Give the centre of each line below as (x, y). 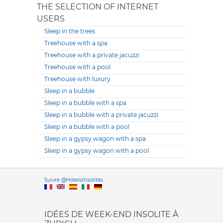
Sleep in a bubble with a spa (85, 103)
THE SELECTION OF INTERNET (98, 7)
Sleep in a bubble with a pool (87, 127)
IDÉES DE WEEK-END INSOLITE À (111, 215)
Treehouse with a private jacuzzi (92, 55)
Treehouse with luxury (77, 79)
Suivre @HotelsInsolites (74, 180)
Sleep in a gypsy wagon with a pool (97, 151)
